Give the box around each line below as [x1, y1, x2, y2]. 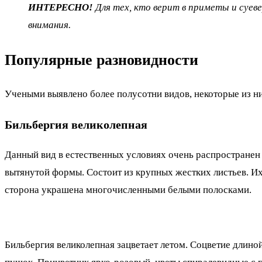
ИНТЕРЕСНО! [28, 2, 93, 13]
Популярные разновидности [5, 51, 198, 68]
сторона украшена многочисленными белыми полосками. [5, 184, 251, 196]
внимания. [28, 19, 71, 31]
